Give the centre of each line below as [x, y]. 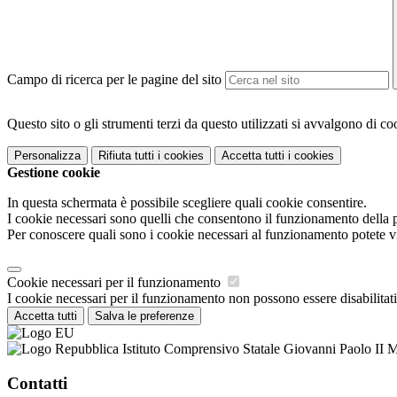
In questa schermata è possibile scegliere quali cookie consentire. [187, 203]
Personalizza [47, 156]
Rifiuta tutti [126, 156]
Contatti [37, 383]
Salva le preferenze [144, 316]
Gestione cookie [54, 173]
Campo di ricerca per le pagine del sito [114, 80]
